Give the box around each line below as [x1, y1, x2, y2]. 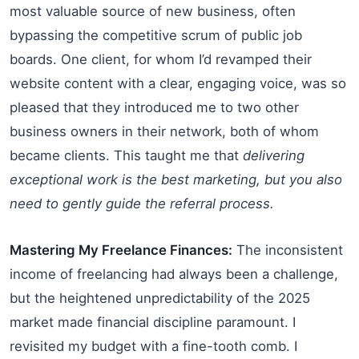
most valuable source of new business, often [10, 2, 296, 19]
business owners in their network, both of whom [10, 123, 319, 139]
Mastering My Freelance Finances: [10, 241, 232, 258]
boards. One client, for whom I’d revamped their [10, 50, 312, 67]
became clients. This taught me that [10, 147, 243, 163]
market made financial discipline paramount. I [10, 313, 296, 330]
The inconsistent [232, 241, 343, 258]
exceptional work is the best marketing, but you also [10, 171, 342, 188]
